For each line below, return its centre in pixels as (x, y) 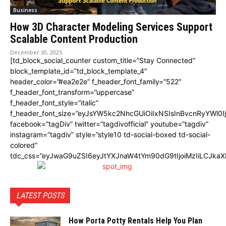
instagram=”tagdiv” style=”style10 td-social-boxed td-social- (110, 134)
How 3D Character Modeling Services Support (111, 27)
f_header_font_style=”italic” (54, 103)
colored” (24, 145)
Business (25, 10)
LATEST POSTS (40, 195)
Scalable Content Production (74, 39)
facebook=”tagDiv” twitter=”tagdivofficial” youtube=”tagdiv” (109, 124)
